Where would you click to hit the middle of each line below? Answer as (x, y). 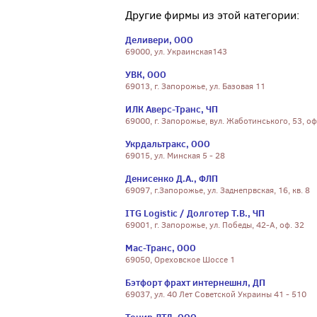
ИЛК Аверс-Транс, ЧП (172, 109)
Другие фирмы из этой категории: (212, 15)
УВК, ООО (146, 74)
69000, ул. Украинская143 (176, 52)
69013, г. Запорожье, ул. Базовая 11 (195, 86)
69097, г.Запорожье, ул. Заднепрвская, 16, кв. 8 (218, 190)
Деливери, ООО (159, 40)
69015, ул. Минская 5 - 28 (175, 156)
